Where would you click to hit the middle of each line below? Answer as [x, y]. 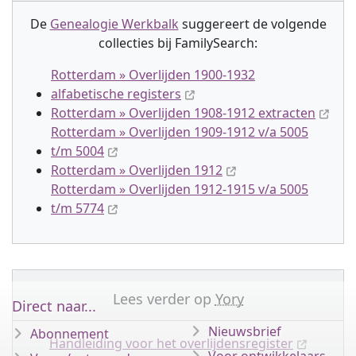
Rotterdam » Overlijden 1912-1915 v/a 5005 [180, 189]
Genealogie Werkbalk [114, 24]
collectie [123, 43]
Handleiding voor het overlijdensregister [171, 343]
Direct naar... [54, 306]
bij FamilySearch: [206, 43]
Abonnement [70, 334]
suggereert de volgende [252, 24]
